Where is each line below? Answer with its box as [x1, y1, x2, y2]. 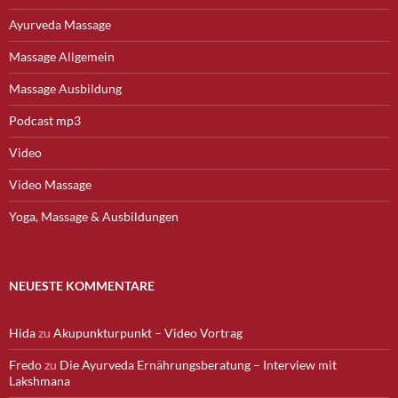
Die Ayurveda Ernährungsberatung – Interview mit [60, 356, 337, 372]
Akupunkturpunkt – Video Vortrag [53, 324, 243, 340]
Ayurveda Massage [9, 16, 111, 32]
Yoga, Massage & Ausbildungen [9, 208, 179, 224]
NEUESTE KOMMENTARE [9, 277, 155, 293]
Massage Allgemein [9, 48, 115, 64]
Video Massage [9, 176, 92, 192]
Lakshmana [9, 372, 70, 388]
